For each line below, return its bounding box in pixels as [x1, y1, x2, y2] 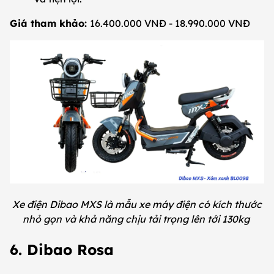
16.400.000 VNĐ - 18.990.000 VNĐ [90, 17, 253, 29]
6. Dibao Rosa [10, 240, 119, 259]
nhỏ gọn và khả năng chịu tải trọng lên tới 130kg [22, 212, 252, 225]
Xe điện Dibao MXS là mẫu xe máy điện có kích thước [12, 198, 262, 210]
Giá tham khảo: [10, 17, 90, 29]
